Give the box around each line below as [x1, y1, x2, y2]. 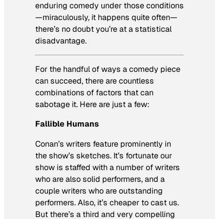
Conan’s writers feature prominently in [35, 138, 171, 149]
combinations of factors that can [35, 88, 153, 98]
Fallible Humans [35, 119, 99, 130]
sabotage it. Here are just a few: [35, 99, 150, 110]
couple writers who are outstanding [35, 185, 163, 196]
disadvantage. [35, 35, 87, 46]
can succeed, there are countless [35, 76, 154, 87]
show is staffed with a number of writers [35, 162, 180, 173]
